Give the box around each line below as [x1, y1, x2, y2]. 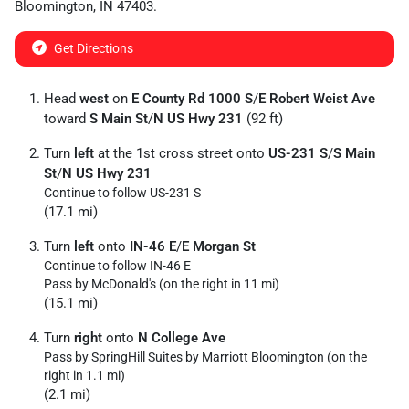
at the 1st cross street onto [94, 145, 268, 162]
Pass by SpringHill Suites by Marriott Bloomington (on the [44, 350, 367, 364]
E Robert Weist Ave [258, 90, 375, 107]
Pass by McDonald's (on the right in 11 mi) [44, 277, 279, 291]
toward [44, 110, 89, 127]
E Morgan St [182, 238, 256, 255]
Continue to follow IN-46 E [44, 258, 191, 273]
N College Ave [138, 330, 225, 346]
